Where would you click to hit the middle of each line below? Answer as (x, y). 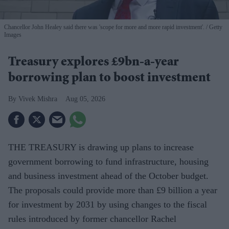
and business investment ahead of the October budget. (108, 176)
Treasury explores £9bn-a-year (94, 63)
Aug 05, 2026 (85, 99)
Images (13, 35)
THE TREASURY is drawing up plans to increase (101, 147)
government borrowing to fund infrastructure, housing (108, 161)
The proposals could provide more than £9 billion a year (113, 190)
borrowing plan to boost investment (109, 78)
